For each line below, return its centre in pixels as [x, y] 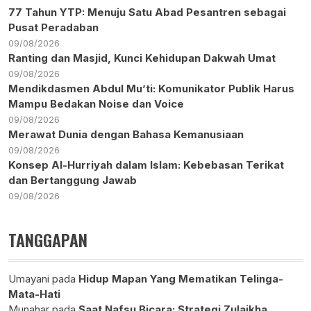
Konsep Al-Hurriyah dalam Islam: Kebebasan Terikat [146, 165]
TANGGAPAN [48, 240]
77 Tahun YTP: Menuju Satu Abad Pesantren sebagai [147, 12]
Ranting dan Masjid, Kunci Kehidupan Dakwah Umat [142, 58]
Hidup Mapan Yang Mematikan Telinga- [181, 279]
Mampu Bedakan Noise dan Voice [96, 104]
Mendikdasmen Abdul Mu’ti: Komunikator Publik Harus [151, 89]
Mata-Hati [34, 294]
